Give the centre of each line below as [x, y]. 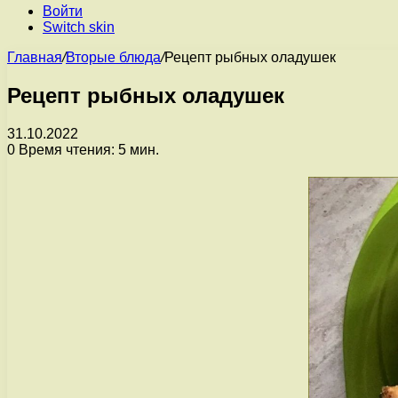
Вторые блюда [113, 57]
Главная [35, 57]
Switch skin [79, 27]
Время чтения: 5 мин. [87, 149]
